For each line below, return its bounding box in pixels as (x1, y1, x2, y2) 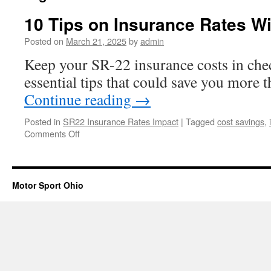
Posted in (24, 115, 60, 128)
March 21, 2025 (66, 34, 126, 47)
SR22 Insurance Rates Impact (63, 115, 178, 128)
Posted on (24, 34, 64, 47)
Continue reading (24, 89, 135, 109)
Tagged (186, 115, 215, 128)
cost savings (217, 115, 264, 128)
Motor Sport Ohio (12, 179, 83, 191)
